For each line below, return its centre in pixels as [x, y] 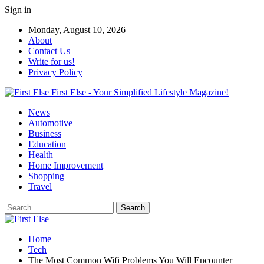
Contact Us [49, 51]
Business [45, 133]
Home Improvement [66, 165]
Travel [40, 187]
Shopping [46, 176]
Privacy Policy [55, 72]
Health [41, 155]
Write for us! [52, 62]
